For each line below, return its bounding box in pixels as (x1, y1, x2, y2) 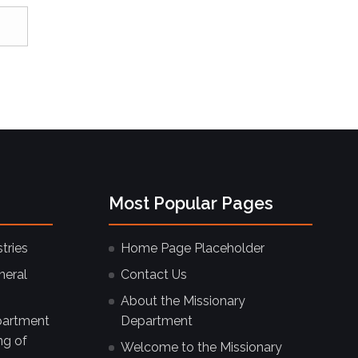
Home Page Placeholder (121, 240, 265, 256)
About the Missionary (121, 292, 245, 308)
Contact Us (121, 266, 187, 282)
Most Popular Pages (109, 193, 273, 213)
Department (121, 312, 193, 328)
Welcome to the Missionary (121, 339, 282, 355)
